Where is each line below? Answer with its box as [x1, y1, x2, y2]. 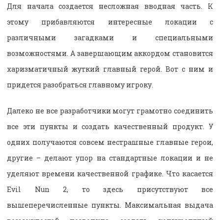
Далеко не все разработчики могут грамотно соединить [7, 106, 213, 116]
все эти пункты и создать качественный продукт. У [7, 122, 213, 132]
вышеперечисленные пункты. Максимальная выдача [7, 200, 213, 210]
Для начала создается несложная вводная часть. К [7, 1, 213, 11]
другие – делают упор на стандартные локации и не [7, 153, 213, 163]
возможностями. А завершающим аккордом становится [7, 49, 213, 58]
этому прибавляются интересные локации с [7, 17, 213, 27]
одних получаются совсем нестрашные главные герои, [7, 137, 213, 147]
